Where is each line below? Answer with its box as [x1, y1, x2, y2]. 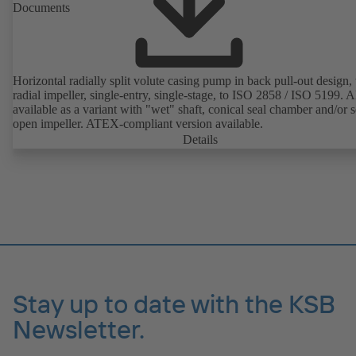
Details [183, 133, 218, 147]
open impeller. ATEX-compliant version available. [13, 117, 263, 131]
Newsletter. [13, 312, 145, 345]
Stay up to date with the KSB [13, 287, 335, 319]
